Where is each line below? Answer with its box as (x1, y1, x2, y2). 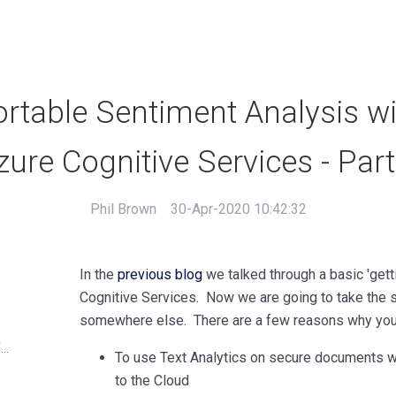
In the (79, 265, 118, 283)
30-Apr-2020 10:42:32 (170, 200, 307, 217)
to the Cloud (114, 371, 189, 389)
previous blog (117, 265, 202, 283)
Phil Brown (89, 200, 156, 217)
